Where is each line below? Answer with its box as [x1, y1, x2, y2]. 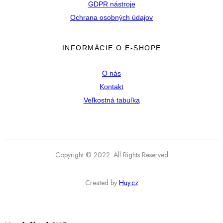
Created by [85, 177, 119, 188]
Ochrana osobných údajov [70, 13, 153, 21]
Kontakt [100, 82, 123, 91]
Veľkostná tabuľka [83, 96, 140, 104]
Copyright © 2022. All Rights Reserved [55, 149, 168, 160]
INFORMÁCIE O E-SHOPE [62, 43, 161, 52]
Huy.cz [118, 177, 138, 188]
